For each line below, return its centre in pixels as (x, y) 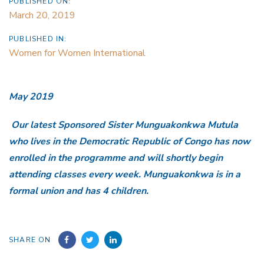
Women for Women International (77, 53)
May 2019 (31, 96)
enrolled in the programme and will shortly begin (116, 158)
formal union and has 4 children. (79, 191)
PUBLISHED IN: (38, 39)
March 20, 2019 (42, 15)
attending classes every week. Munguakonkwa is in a (125, 175)
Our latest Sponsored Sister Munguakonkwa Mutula (125, 125)
